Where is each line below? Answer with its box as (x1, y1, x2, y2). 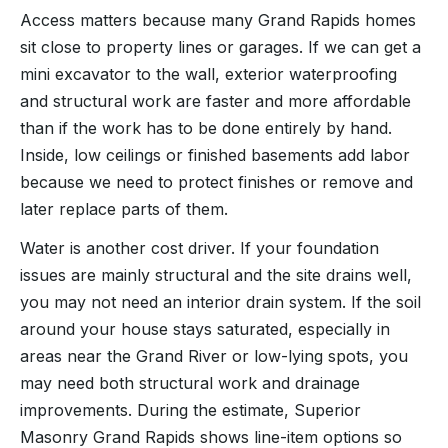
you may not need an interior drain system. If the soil (20, 291, 421, 312)
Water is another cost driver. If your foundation (20, 237, 379, 258)
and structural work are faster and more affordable (20, 90, 411, 111)
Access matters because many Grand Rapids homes (20, 9, 416, 30)
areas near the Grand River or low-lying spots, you (20, 345, 408, 366)
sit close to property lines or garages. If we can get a (20, 36, 421, 57)
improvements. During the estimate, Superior (20, 399, 361, 420)
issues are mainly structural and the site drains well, (20, 264, 412, 285)
